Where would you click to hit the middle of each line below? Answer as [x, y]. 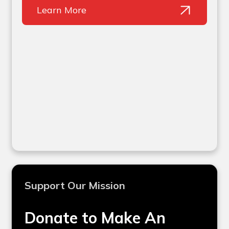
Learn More [62, 10]
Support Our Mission [75, 186]
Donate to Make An [95, 218]
